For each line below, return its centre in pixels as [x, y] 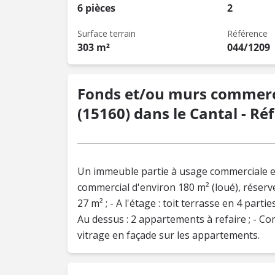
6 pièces [96, 8]
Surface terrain [107, 33]
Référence [247, 33]
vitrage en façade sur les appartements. [168, 235]
